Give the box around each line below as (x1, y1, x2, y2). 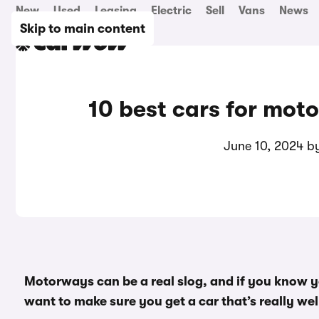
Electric (151, 4, 192, 17)
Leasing (95, 4, 137, 17)
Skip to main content (20, 21, 145, 36)
